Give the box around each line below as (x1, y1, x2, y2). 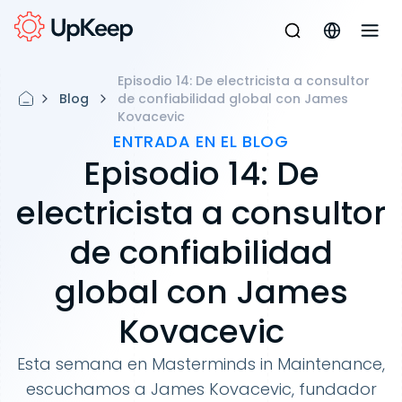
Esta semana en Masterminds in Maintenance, (17, 353, 385, 375)
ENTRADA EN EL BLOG (113, 130, 289, 153)
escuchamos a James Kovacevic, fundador (25, 378, 377, 400)
